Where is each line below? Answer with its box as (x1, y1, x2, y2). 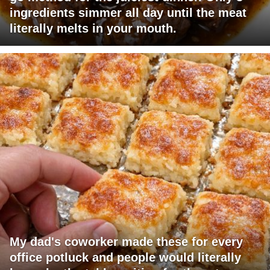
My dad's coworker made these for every (10, 235, 243, 249)
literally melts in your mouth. (10, 22, 177, 36)
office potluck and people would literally (10, 251, 241, 265)
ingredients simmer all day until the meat (10, 6, 246, 20)
